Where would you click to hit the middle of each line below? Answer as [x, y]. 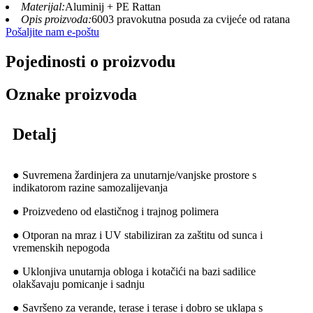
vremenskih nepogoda [61, 247]
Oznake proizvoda [71, 95]
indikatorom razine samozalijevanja [90, 187]
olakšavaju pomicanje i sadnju [79, 284]
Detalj [35, 134]
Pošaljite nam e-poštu [52, 32]
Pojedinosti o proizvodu [90, 62]
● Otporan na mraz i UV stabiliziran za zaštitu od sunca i [138, 235]
